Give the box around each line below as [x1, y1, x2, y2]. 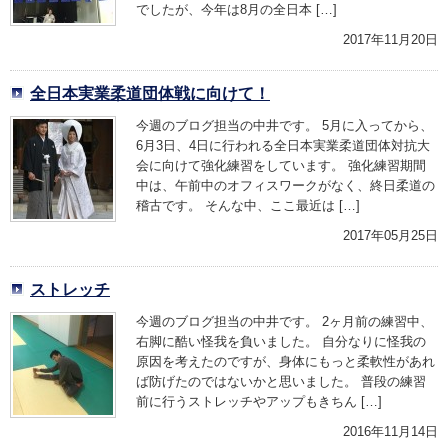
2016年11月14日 [343, 424, 438, 439]
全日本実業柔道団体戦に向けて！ [30, 84, 270, 102]
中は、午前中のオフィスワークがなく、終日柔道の [136, 178, 435, 193]
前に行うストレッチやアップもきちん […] [136, 394, 382, 409]
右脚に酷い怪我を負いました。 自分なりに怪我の [136, 334, 426, 349]
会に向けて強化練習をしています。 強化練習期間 [136, 158, 426, 173]
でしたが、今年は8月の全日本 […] [136, 2, 337, 17]
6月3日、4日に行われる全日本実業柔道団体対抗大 [136, 138, 430, 153]
